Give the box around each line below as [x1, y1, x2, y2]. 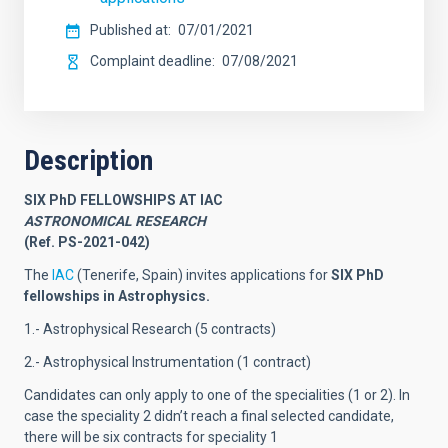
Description [24, 144, 153, 177]
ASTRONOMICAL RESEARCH [24, 213, 206, 229]
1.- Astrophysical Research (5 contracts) [24, 321, 276, 337]
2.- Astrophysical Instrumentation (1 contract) [24, 354, 311, 370]
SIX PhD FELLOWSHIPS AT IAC [24, 192, 223, 208]
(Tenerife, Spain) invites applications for [77, 267, 331, 283]
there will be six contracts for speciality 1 [24, 429, 278, 445]
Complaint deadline [90, 53, 212, 69]
